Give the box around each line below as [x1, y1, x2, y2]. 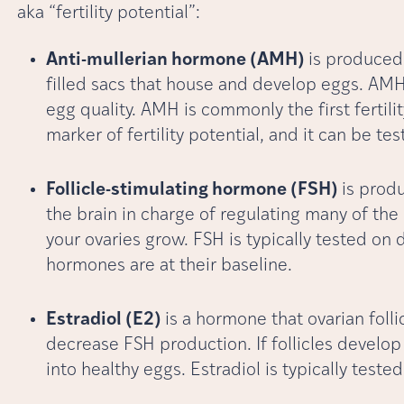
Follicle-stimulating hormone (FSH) [45, 180, 342, 199]
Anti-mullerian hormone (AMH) [45, 50, 308, 69]
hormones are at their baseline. [45, 256, 292, 275]
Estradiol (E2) [45, 310, 165, 329]
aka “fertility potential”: [16, 4, 200, 23]
